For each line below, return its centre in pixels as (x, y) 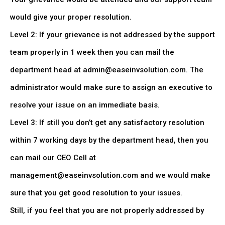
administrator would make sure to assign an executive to (111, 87)
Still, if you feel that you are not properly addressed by (107, 210)
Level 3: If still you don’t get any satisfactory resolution (107, 123)
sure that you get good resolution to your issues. (96, 193)
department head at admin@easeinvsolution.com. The (107, 70)
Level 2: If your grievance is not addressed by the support (113, 35)
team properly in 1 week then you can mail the (92, 52)
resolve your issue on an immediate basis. (85, 105)
